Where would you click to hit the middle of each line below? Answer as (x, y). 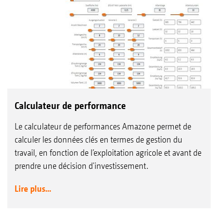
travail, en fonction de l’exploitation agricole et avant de (108, 153)
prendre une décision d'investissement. (82, 166)
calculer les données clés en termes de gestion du (99, 140)
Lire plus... (33, 189)
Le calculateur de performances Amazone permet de (103, 127)
